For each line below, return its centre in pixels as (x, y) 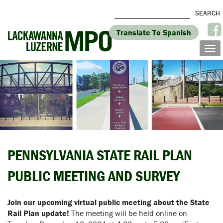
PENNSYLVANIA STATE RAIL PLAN (100, 155)
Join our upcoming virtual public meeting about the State (109, 202)
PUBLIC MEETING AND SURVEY (94, 176)
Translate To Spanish (154, 32)
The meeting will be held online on (128, 213)
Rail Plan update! (38, 213)
